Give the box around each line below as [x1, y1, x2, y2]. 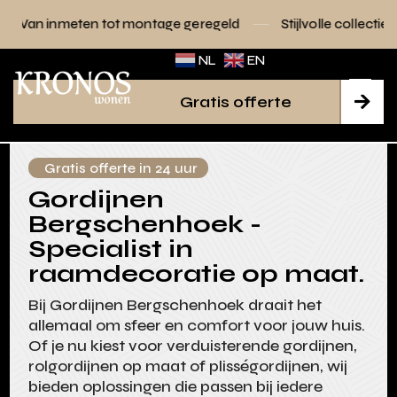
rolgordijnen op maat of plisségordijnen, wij [28, 356, 348, 377]
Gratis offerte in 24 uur [44, 160, 198, 177]
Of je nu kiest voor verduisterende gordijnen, [28, 336, 358, 356]
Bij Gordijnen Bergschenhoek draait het [28, 295, 323, 315]
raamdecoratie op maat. [28, 259, 365, 290]
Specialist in [28, 234, 194, 265]
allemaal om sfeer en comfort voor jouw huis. [28, 315, 366, 336]
